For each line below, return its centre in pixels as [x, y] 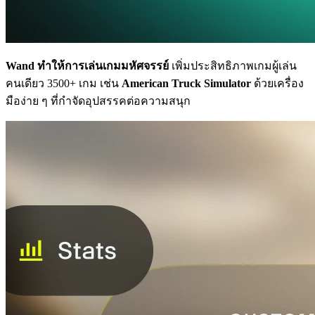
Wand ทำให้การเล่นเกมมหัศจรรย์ [87, 65]
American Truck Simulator [186, 83]
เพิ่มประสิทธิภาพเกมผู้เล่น [233, 65]
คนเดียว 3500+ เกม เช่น [64, 83]
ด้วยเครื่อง [277, 83]
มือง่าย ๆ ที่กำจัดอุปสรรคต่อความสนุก [98, 101]
